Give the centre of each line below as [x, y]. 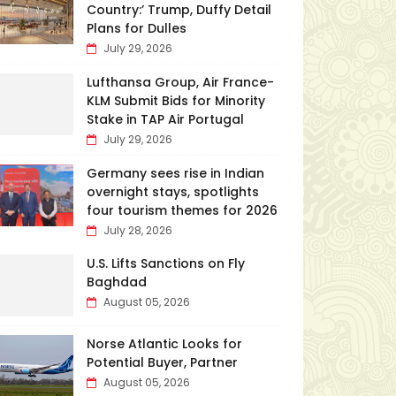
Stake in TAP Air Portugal [165, 119]
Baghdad [116, 282]
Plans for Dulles [136, 28]
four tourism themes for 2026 [182, 210]
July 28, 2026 [137, 230]
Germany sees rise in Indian [175, 173]
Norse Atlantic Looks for [164, 344]
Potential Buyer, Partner [162, 362]
